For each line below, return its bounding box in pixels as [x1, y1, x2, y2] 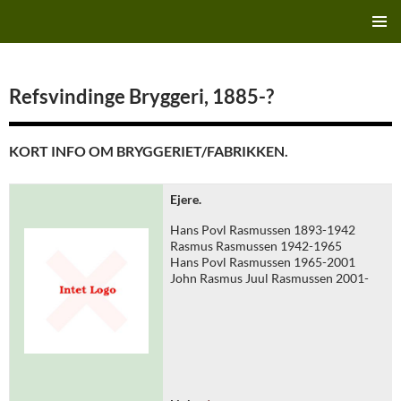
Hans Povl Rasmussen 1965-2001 [170, 254, 355, 269]
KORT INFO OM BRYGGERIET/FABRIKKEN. [9, 142, 288, 159]
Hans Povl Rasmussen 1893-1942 [170, 222, 355, 237]
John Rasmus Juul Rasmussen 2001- [170, 270, 369, 286]
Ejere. [170, 192, 201, 207]
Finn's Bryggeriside [9, 12, 144, 31]
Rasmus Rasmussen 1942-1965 [170, 238, 342, 253]
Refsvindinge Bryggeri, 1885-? [9, 84, 274, 108]
